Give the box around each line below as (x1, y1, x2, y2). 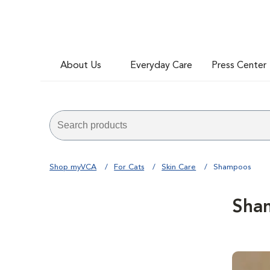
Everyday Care (130, 60, 193, 71)
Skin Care (162, 163, 196, 171)
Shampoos (213, 163, 251, 171)
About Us (60, 60, 102, 71)
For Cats (114, 163, 145, 171)
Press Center (212, 60, 267, 71)
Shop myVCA (49, 163, 97, 171)
